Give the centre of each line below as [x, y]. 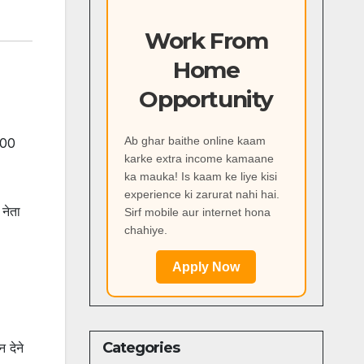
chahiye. [145, 230]
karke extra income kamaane [199, 159]
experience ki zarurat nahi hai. [201, 195]
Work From [206, 40]
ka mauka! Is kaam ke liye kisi [200, 177]
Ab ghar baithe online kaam [195, 141]
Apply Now [206, 267]
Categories [141, 348]
